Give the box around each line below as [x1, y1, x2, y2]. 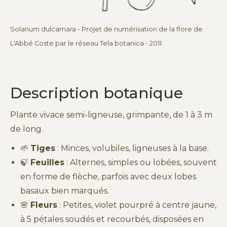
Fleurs [30, 200, 57, 210]
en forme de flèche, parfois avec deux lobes [20, 171, 196, 181]
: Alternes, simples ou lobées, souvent [64, 157, 217, 167]
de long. [10, 124, 43, 134]
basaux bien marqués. [20, 185, 109, 196]
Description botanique [10, 83, 183, 102]
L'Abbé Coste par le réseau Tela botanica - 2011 [10, 39, 162, 47]
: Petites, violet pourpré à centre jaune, [57, 200, 216, 210]
